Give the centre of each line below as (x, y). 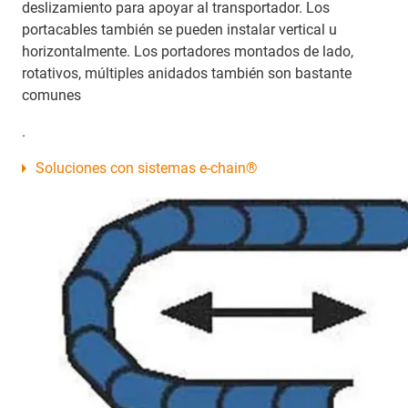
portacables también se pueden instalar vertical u (179, 29)
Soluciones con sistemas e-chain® (147, 168)
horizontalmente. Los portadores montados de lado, (188, 51)
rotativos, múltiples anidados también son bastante (187, 73)
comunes (51, 95)
